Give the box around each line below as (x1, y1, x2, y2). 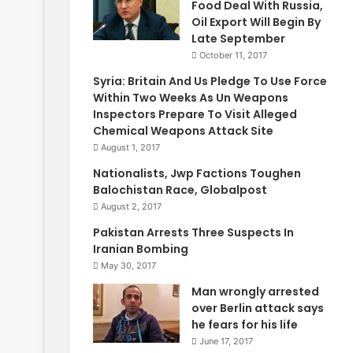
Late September (191, 31, 285, 47)
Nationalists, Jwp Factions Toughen (93, 165, 301, 182)
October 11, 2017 (199, 50, 267, 61)
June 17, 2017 (199, 336, 253, 347)
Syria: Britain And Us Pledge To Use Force (93, 73, 327, 90)
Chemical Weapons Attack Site (93, 123, 273, 139)
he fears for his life (191, 317, 298, 333)
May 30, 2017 (101, 260, 156, 272)
